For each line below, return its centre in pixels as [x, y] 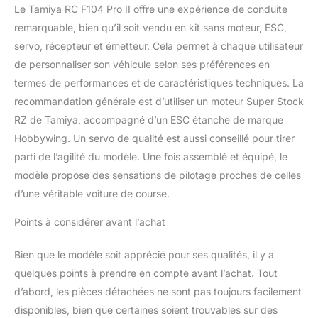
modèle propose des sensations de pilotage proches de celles [158, 175]
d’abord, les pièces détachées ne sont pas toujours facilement [158, 292]
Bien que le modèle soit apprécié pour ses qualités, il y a [144, 255]
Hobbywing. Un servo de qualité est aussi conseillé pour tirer [154, 138]
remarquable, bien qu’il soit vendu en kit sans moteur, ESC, [150, 28]
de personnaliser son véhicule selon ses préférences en [142, 65]
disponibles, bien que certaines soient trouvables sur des [146, 310]
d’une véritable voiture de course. [92, 194]
